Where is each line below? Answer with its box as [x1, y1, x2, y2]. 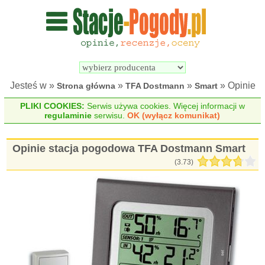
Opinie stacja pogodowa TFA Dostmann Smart [12, 143, 246, 154]
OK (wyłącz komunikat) [127, 111, 221, 120]
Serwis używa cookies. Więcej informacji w [84, 101, 245, 111]
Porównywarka [201, 40, 260, 50]
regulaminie [44, 111, 92, 120]
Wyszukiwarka [135, 40, 193, 50]
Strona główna [56, 81, 115, 91]
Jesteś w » [9, 80, 57, 91]
